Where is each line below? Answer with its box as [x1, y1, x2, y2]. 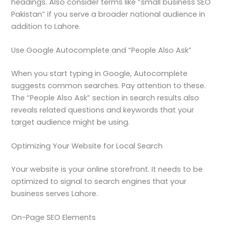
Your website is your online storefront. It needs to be [11, 164, 203, 175]
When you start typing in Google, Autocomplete [11, 68, 188, 79]
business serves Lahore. [11, 188, 98, 199]
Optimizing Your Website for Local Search [11, 141, 163, 152]
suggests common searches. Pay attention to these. [11, 80, 206, 91]
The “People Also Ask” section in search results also [11, 92, 200, 103]
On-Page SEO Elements [11, 212, 96, 223]
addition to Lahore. [11, 21, 81, 31]
